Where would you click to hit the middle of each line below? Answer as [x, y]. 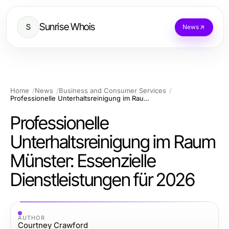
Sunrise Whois [67, 27]
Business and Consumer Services [112, 90]
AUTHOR [31, 217]
